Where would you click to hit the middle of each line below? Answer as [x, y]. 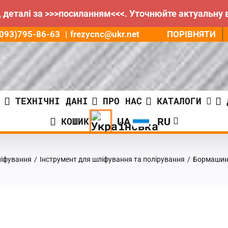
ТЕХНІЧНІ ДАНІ [52, 101]
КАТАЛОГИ [179, 101]
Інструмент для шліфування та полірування [112, 159]
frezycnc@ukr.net [105, 34]
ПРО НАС [122, 101]
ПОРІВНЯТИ [191, 34]
